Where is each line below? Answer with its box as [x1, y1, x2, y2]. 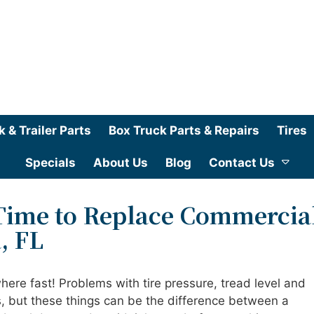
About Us [93, 155, 148, 170]
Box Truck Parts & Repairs [109, 123, 259, 137]
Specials [25, 155, 76, 170]
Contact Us [208, 155, 275, 170]
